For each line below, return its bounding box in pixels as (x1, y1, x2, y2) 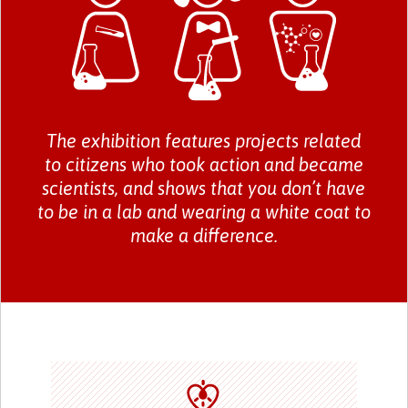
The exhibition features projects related (46, 130, 362, 151)
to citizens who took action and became (44, 154, 363, 175)
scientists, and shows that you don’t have (42, 178, 366, 199)
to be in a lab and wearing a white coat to (36, 201, 371, 222)
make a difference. (129, 225, 278, 246)
